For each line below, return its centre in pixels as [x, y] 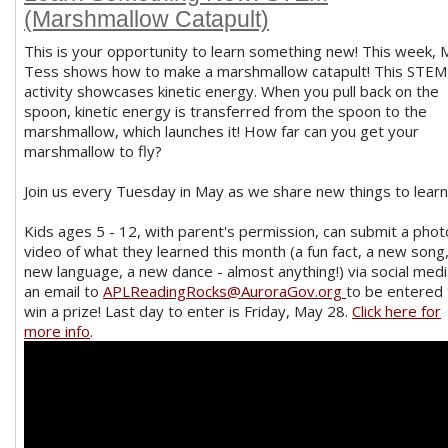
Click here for [396, 310]
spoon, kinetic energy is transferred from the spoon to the [225, 110]
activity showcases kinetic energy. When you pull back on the [231, 90]
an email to [63, 290]
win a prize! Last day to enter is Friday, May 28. [188, 310]
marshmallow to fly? [93, 150]
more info [57, 330]
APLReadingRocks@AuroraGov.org [222, 290]
